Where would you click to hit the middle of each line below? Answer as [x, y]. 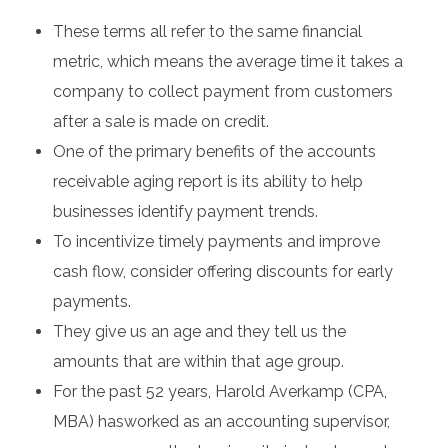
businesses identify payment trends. [185, 212]
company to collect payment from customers [222, 92]
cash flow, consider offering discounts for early [222, 272]
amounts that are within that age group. [198, 362]
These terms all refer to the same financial [207, 32]
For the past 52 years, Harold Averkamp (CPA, [219, 392]
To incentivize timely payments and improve [216, 242]
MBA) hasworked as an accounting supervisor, [221, 422]
